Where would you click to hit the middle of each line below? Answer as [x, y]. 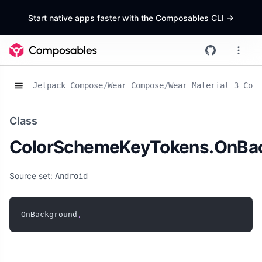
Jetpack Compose [68, 86]
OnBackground [49, 215]
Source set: [32, 176]
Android [71, 176]
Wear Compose [136, 86]
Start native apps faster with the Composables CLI [127, 18]
